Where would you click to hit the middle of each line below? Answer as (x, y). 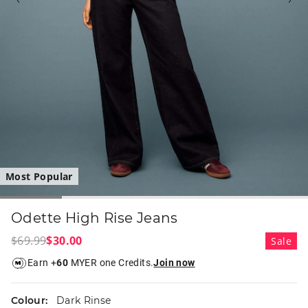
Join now (174, 263)
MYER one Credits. (111, 263)
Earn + (42, 263)
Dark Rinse (84, 300)
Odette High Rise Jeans (95, 218)
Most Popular (39, 176)
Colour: (31, 300)
